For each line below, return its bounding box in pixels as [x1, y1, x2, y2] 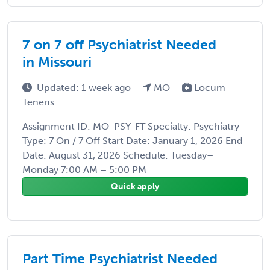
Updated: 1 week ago [37, 81, 133, 93]
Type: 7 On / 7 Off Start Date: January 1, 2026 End [22, 134, 243, 146]
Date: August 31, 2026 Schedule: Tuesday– [22, 149, 213, 161]
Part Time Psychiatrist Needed [22, 250, 218, 267]
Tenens [22, 96, 54, 108]
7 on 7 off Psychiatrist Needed [22, 36, 216, 53]
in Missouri [22, 53, 92, 71]
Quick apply [111, 181, 159, 192]
